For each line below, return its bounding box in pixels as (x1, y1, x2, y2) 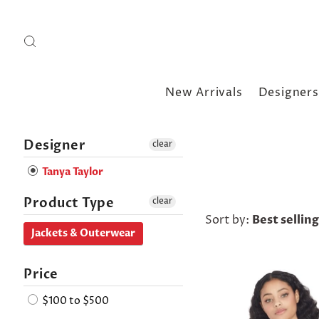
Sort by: (205, 212, 252, 228)
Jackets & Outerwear (31, 226, 135, 241)
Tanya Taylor (40, 165, 103, 179)
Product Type (23, 194, 115, 213)
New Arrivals (164, 85, 243, 101)
